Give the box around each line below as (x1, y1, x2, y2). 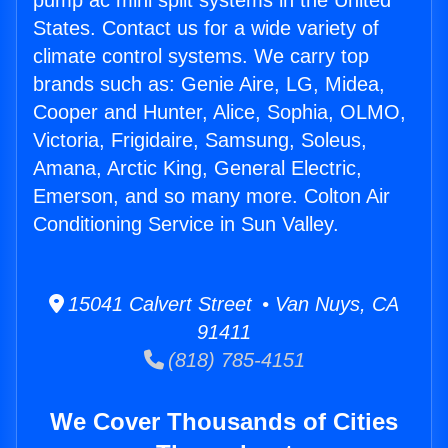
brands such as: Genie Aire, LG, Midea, (33, 73, 385, 96)
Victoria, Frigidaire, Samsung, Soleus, (33, 129, 367, 152)
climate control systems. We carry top (33, 45, 369, 68)
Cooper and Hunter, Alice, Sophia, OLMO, (33, 101, 406, 124)
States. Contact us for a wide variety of (33, 17, 379, 40)
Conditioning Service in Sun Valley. (33, 213, 339, 236)
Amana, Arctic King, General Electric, (33, 157, 362, 180)
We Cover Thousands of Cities (50, 408, 398, 436)
